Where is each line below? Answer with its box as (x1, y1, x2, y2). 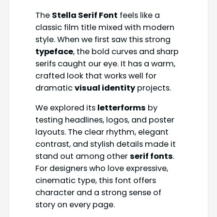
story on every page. (35, 199, 115, 211)
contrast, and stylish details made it (35, 139, 176, 150)
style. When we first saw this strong (35, 33, 170, 45)
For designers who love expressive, (35, 163, 168, 174)
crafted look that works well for (35, 70, 156, 81)
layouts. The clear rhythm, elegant (35, 126, 169, 138)
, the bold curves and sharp (73, 46, 179, 57)
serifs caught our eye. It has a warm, (35, 58, 175, 69)
